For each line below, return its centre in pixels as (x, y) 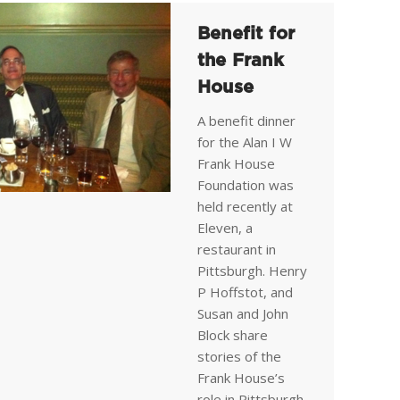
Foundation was (246, 185)
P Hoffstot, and (245, 292)
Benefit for (246, 34)
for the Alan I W (245, 142)
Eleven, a (225, 228)
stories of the (239, 356)
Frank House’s (241, 378)
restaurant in (237, 249)
